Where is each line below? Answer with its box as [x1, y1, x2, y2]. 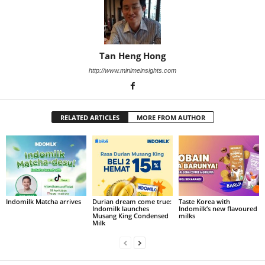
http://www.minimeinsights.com [89, 67, 176, 75]
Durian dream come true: [92, 196, 172, 206]
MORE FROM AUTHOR [136, 113, 205, 122]
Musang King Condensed [92, 211, 169, 220]
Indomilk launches [92, 203, 149, 213]
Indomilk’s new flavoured [178, 203, 257, 213]
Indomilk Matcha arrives [6, 196, 81, 206]
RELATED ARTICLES [60, 113, 119, 122]
